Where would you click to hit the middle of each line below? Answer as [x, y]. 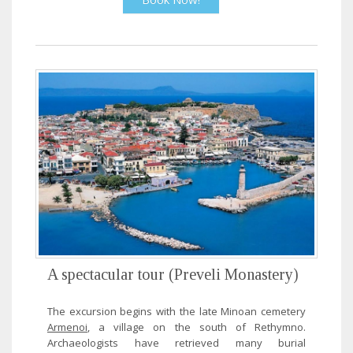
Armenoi [67, 327]
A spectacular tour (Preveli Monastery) [173, 274]
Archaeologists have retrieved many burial [176, 342]
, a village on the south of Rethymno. [197, 327]
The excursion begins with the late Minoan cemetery [176, 311]
